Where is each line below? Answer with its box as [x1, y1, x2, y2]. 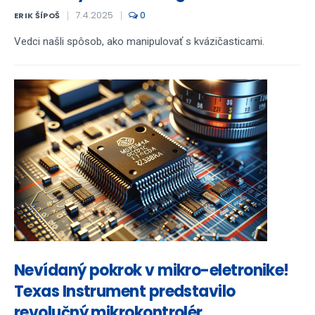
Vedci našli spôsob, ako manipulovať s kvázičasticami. [14, 35, 264, 48]
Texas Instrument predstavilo [14, 281, 236, 302]
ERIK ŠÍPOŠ [14, 10, 60, 21]
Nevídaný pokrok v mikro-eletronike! [14, 259, 289, 281]
